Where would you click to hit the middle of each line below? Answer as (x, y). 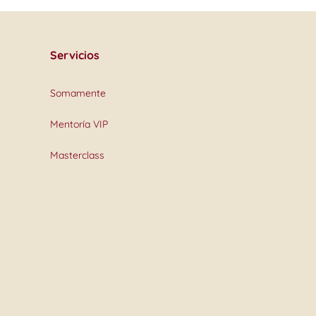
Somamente (78, 93)
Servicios (74, 55)
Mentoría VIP (79, 124)
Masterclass (77, 155)
